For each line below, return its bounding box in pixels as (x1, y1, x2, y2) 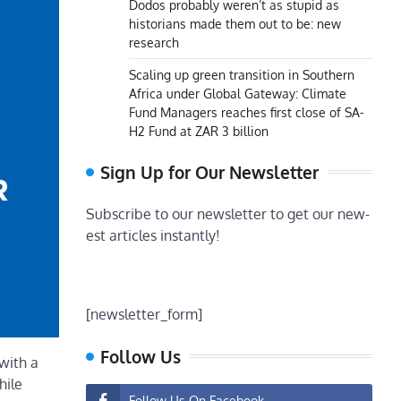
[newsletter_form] (86, 305, 202, 324)
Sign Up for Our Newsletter (100, 161, 319, 183)
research (129, 34, 179, 51)
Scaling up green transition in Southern (129, 66, 354, 83)
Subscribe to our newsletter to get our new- (86, 205, 370, 224)
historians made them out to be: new (129, 15, 341, 32)
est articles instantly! (86, 226, 220, 245)
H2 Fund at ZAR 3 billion (129, 123, 269, 140)
